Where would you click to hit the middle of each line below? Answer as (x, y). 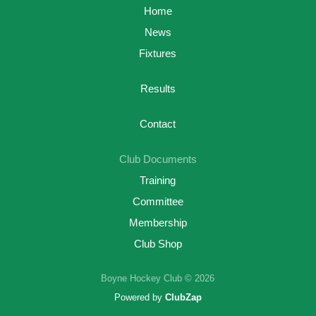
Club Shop (158, 244)
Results (158, 89)
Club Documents (158, 159)
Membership (158, 223)
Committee (158, 201)
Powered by (139, 297)
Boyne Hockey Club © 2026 (158, 278)
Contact (158, 124)
